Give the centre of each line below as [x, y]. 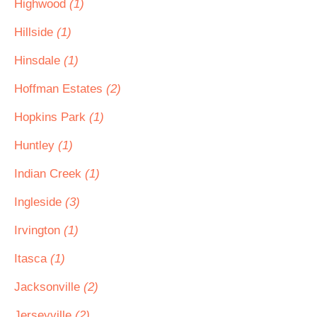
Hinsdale [39, 60]
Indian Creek [50, 174]
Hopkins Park [52, 117]
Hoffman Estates [60, 89]
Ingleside [40, 202]
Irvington [39, 230]
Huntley [36, 145]
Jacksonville [49, 287]
